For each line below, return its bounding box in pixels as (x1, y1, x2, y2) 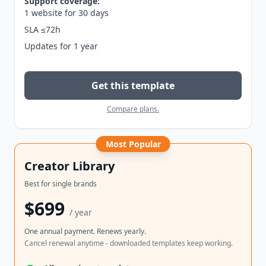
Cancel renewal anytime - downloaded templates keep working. (24, 238, 233, 249)
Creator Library (24, 158, 115, 175)
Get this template (91, 79, 175, 93)
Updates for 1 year (24, 40, 98, 52)
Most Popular (105, 138, 161, 150)
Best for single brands (24, 179, 97, 189)
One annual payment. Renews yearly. (24, 226, 146, 237)
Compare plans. (107, 104, 159, 115)
